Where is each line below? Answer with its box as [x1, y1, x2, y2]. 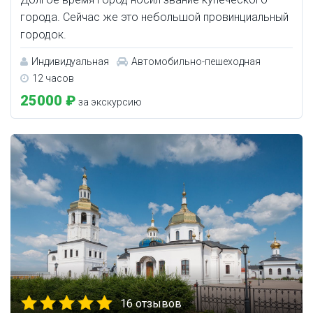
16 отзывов [120, 297, 182, 311]
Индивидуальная [31, 56, 109, 68]
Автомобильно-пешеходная [131, 56, 261, 68]
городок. [20, 28, 66, 42]
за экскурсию [76, 96, 142, 108]
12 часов [32, 73, 74, 85]
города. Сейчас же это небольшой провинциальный [20, 10, 289, 24]
